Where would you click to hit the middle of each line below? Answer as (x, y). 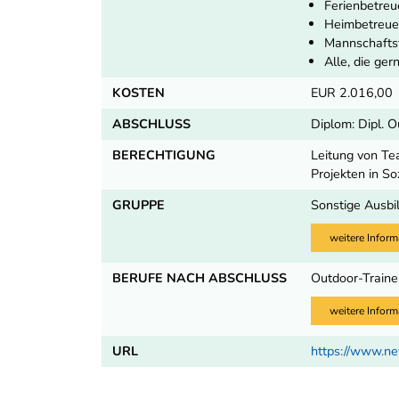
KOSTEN (138, 92)
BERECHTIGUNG (164, 155)
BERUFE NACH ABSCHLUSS (199, 278)
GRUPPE (138, 204)
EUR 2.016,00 (352, 92)
